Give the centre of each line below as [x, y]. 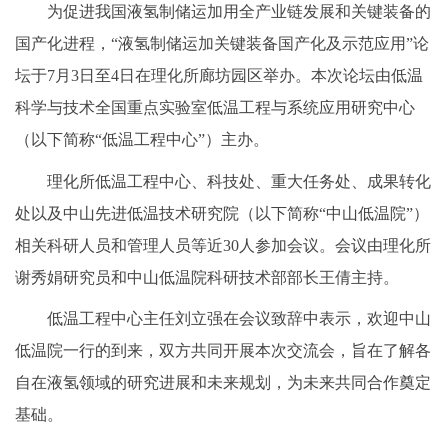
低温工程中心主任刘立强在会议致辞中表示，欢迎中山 [239, 319]
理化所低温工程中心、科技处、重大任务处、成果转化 [239, 181]
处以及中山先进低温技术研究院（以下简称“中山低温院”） [222, 213]
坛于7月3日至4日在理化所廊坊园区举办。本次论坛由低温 [219, 76]
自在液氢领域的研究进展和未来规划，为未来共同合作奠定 [223, 383]
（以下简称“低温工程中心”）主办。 [142, 140]
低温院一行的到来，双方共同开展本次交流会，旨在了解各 [223, 351]
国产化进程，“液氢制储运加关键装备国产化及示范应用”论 [222, 44]
